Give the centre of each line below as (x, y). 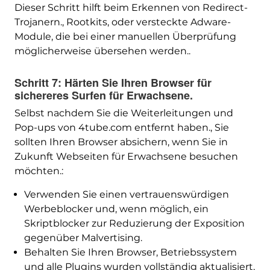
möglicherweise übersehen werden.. (102, 51)
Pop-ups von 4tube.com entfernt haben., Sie (121, 128)
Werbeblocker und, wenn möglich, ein (116, 209)
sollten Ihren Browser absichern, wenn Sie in (121, 142)
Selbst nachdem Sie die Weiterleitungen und (124, 113)
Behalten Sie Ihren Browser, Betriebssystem (130, 253)
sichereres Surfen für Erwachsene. (103, 96)
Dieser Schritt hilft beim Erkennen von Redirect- (131, 8)
